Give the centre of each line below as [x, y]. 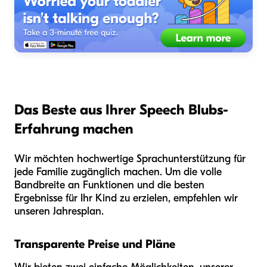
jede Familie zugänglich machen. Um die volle [118, 172]
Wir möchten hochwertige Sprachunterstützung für [130, 159]
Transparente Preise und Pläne [95, 244]
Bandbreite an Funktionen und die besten [109, 185]
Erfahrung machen [74, 129]
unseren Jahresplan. [59, 212]
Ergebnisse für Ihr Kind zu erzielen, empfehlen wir [126, 198]
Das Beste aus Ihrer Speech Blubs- [121, 110]
